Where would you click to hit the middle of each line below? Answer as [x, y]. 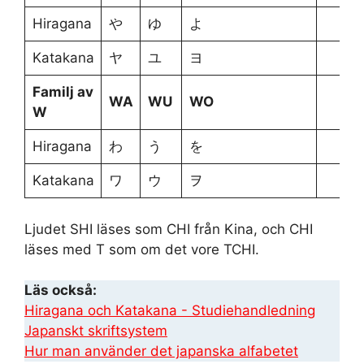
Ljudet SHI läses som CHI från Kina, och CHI [169, 229]
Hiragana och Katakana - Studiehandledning [170, 310]
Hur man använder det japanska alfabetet [161, 351]
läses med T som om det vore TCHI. [142, 249]
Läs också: [61, 290]
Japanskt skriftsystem [96, 331]
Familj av [63, 92]
